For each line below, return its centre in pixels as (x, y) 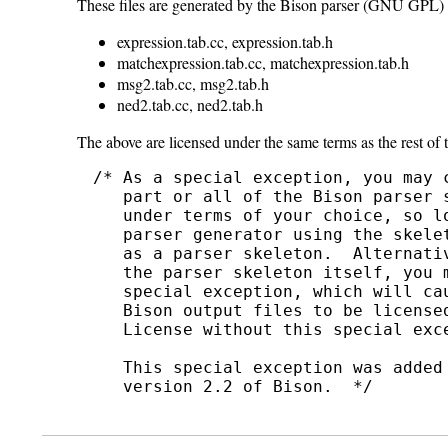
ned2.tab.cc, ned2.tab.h (190, 105)
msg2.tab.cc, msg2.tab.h (193, 84)
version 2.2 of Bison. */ (233, 387)
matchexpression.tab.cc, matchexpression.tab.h (263, 63)
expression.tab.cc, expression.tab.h (225, 42)
